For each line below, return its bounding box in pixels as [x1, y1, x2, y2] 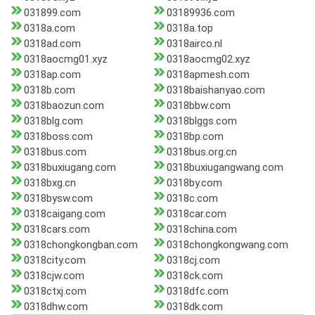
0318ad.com [24, 37, 81, 51]
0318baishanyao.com [166, 84, 265, 97]
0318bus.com [24, 146, 86, 159]
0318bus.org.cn [166, 146, 237, 159]
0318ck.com [166, 269, 223, 283]
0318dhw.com [24, 300, 88, 314]
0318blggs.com [166, 115, 237, 128]
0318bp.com [166, 130, 224, 143]
